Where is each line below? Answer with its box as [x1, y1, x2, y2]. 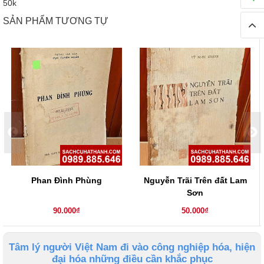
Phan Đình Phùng [31, 176, 102, 186]
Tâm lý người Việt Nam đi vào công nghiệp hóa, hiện [9, 242, 255, 253]
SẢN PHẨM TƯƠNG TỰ [3, 16, 108, 27]
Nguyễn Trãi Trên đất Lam [143, 176, 247, 186]
